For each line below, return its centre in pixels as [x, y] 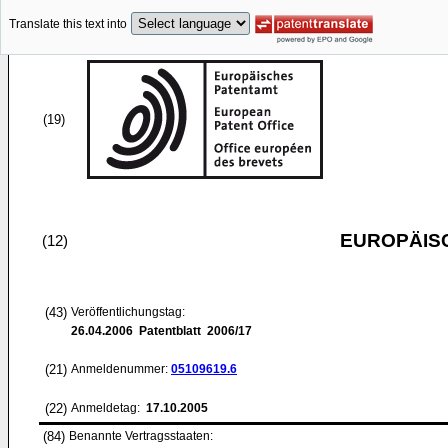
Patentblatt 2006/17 [192, 331]
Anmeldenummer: [121, 369]
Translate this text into [68, 24]
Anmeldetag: [107, 408]
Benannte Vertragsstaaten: [141, 436]
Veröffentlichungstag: [128, 312]
